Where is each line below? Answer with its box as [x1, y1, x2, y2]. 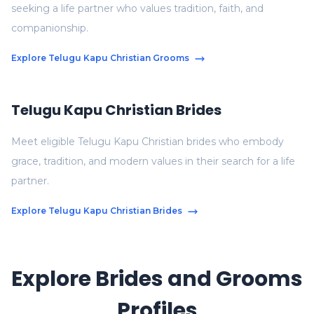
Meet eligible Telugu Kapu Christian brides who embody [11, 135, 284, 148]
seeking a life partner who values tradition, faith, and [11, 2, 264, 15]
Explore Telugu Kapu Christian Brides [11, 205, 182, 216]
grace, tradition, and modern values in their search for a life [11, 155, 295, 168]
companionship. [11, 22, 88, 34]
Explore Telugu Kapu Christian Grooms [11, 53, 189, 63]
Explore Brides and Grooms [11, 264, 303, 294]
